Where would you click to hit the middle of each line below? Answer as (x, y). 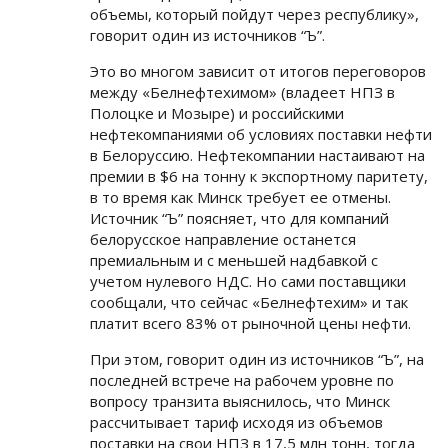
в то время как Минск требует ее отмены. (240, 197)
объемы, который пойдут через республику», (254, 14)
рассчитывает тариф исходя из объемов (236, 422)
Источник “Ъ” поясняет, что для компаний (239, 218)
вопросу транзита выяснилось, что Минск (240, 401)
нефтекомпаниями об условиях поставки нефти (261, 134)
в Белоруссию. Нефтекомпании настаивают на (257, 155)
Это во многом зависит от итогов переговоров (258, 71)
